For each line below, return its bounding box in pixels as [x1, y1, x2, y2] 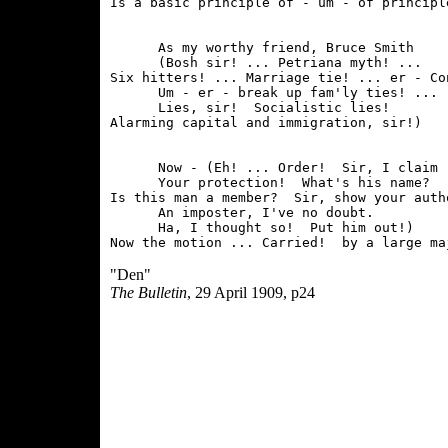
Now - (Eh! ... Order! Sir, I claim [110, 160, 438, 175]
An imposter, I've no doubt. [110, 205, 374, 220]
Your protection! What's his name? [110, 175, 430, 190]
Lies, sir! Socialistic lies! [110, 100, 390, 115]
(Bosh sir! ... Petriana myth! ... [110, 55, 422, 70]
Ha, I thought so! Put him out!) [110, 220, 414, 235]
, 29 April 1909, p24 [187, 284, 315, 301]
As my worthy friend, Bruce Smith [110, 40, 414, 55]
